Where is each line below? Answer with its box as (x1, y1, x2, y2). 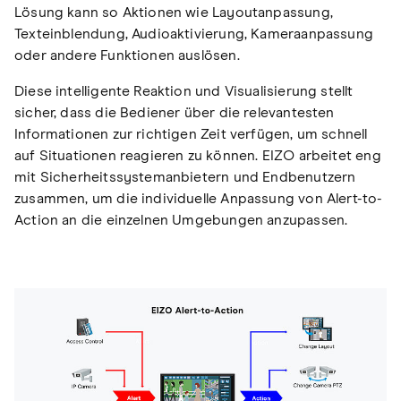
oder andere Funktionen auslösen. (14, 47, 240, 63)
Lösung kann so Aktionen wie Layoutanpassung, (14, 4, 333, 20)
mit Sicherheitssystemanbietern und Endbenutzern (14, 169, 356, 184)
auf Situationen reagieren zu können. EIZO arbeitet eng (14, 148, 381, 163)
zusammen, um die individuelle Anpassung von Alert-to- (14, 191, 383, 206)
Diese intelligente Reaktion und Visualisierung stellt (14, 83, 354, 98)
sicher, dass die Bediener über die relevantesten (14, 105, 335, 120)
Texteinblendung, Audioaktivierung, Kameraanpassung (14, 26, 373, 41)
